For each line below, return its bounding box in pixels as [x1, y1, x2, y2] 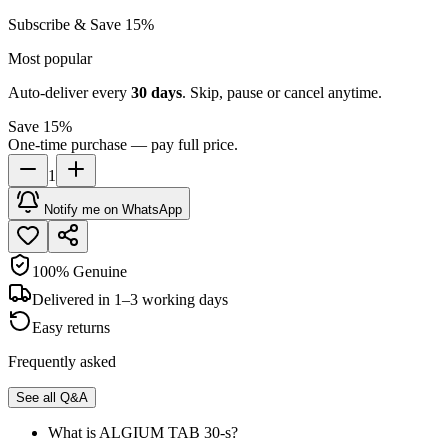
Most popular [8, 49, 92, 67]
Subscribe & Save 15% [8, 15, 154, 33]
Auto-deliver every [8, 83, 131, 101]
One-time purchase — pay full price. [8, 135, 238, 153]
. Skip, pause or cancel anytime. [182, 83, 382, 101]
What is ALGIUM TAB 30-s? [48, 423, 238, 441]
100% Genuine [32, 262, 127, 280]
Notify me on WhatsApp [40, 201, 182, 217]
